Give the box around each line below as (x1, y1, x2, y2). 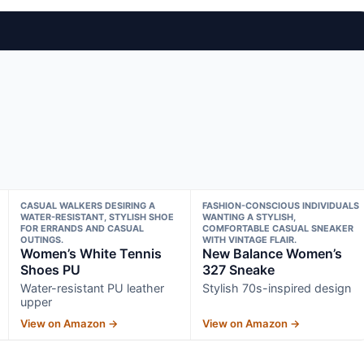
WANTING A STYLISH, (202, 210, 297, 223)
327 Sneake (202, 261, 275, 278)
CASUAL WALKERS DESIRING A (19, 199, 155, 211)
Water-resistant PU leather (19, 280, 164, 295)
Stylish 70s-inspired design (202, 280, 352, 295)
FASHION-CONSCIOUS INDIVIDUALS (202, 199, 360, 211)
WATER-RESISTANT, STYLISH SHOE (19, 210, 174, 223)
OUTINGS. (19, 233, 63, 245)
